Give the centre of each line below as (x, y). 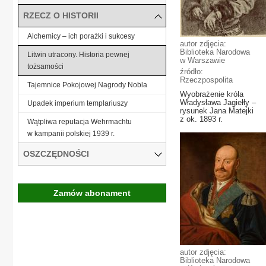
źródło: (191, 72)
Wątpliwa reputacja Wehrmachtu (80, 121)
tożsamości (45, 66)
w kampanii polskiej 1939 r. (71, 133)
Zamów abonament (92, 193)
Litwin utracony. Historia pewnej (78, 54)
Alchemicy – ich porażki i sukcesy (81, 36)
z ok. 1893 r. (201, 119)
